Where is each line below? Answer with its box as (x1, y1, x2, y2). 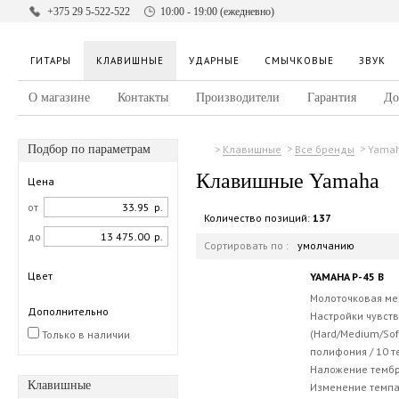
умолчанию (297, 238, 354, 252)
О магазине (28, 91, 90, 104)
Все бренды (295, 142, 354, 157)
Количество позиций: (204, 210, 313, 224)
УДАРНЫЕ (189, 54, 240, 67)
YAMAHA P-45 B (310, 269, 384, 283)
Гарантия (307, 91, 356, 104)
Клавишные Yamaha (196, 168, 379, 192)
